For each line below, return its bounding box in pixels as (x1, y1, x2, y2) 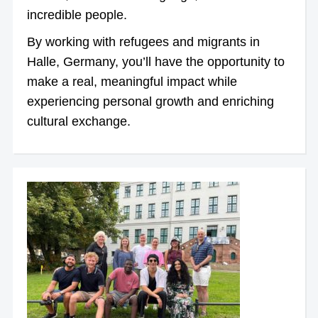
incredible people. (26, 7, 127, 22)
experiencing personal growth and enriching (26, 94, 274, 109)
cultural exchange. (26, 114, 131, 128)
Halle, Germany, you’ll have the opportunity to (26, 54, 285, 69)
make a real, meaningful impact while (26, 74, 237, 89)
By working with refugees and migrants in (26, 34, 260, 49)
